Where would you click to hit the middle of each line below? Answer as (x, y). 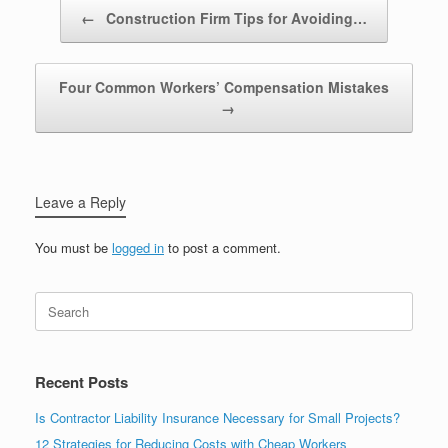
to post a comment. (222, 247)
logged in (138, 247)
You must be (73, 247)
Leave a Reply (80, 201)
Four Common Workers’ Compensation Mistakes (224, 86)
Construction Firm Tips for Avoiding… (234, 17)
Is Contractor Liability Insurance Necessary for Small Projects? (217, 417)
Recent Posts (81, 381)
